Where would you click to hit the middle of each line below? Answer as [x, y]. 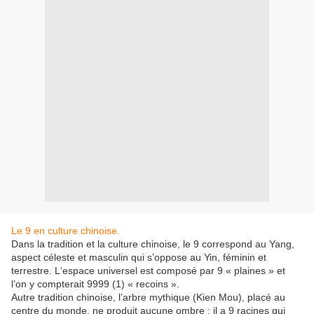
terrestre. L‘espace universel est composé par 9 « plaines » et [148, 271]
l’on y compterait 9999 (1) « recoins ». [95, 284]
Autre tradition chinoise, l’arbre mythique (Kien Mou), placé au [148, 298]
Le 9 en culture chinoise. [66, 231]
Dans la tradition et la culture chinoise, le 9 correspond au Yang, [153, 244]
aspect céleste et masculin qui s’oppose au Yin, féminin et [139, 258]
